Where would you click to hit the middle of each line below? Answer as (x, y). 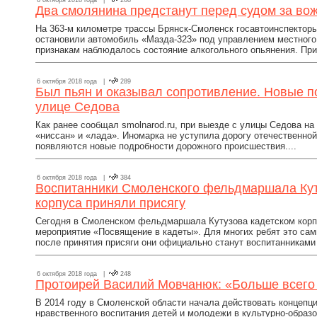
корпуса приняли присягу (110, 203)
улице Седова (77, 107)
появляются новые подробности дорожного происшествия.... (166, 146)
